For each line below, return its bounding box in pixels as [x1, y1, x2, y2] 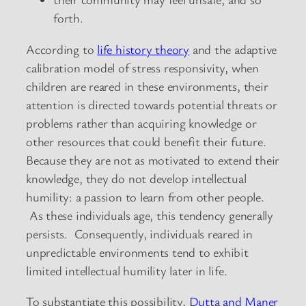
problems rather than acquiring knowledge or [26, 114, 257, 131]
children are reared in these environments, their [26, 77, 268, 94]
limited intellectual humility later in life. [26, 262, 231, 279]
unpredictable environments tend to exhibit [26, 243, 249, 260]
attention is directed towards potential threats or [26, 96, 277, 113]
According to [26, 40, 98, 57]
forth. [53, 10, 83, 27]
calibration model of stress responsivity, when [26, 59, 259, 76]
